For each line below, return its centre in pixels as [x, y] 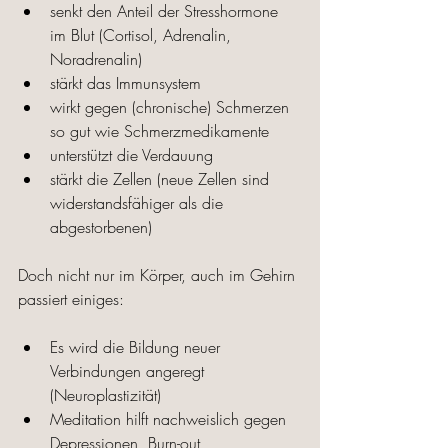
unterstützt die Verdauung [131, 155]
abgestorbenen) [101, 227]
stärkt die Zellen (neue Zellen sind [162, 179]
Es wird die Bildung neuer [137, 347]
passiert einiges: [73, 299]
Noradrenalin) [96, 59]
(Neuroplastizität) [105, 395]
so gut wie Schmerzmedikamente [159, 131]
